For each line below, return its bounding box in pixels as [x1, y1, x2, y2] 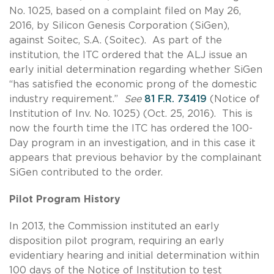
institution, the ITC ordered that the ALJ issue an [9, 50, 247, 60]
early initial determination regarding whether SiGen [9, 64, 262, 75]
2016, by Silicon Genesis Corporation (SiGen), [9, 20, 229, 31]
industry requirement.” [9, 94, 124, 104]
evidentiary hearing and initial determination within [9, 250, 259, 261]
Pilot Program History [9, 194, 120, 204]
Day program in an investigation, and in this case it [9, 138, 256, 148]
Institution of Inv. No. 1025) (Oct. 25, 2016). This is [9, 108, 253, 119]
